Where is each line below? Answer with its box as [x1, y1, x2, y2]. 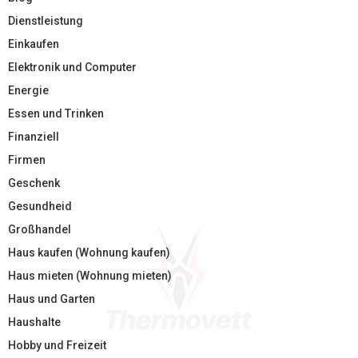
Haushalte [8, 316, 61, 329]
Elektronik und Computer [8, 61, 137, 74]
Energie [8, 84, 49, 97]
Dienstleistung [8, 14, 83, 28]
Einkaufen [8, 38, 59, 51]
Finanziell [8, 130, 59, 144]
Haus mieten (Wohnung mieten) [8, 269, 172, 283]
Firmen [8, 153, 46, 167]
